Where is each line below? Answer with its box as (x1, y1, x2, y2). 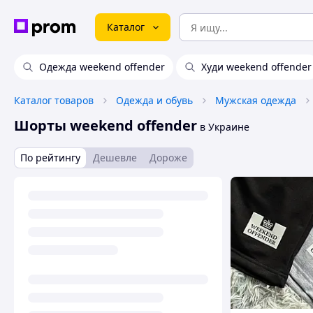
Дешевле (93, 151, 137, 164)
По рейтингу (20, 151, 80, 164)
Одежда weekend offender (39, 60, 165, 73)
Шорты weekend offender (14, 116, 197, 135)
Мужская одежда (215, 94, 296, 107)
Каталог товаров (14, 94, 94, 107)
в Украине (197, 120, 249, 133)
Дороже (150, 151, 187, 164)
